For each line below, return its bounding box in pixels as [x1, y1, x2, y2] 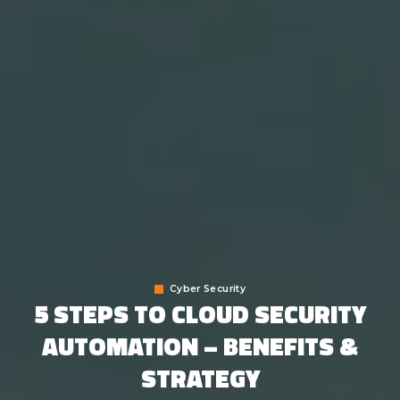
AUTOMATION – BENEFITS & [42, 327, 358, 365]
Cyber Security [170, 283, 246, 295]
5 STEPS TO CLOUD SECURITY [34, 295, 366, 333]
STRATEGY [140, 359, 260, 397]
